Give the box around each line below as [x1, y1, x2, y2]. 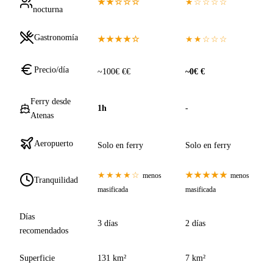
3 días [97, 218, 118, 229]
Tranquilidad [34, 174, 78, 185]
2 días [185, 218, 205, 229]
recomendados [19, 225, 68, 236]
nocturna [33, 4, 63, 15]
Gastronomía [34, 32, 78, 42]
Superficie [19, 253, 55, 263]
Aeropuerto [34, 138, 73, 148]
